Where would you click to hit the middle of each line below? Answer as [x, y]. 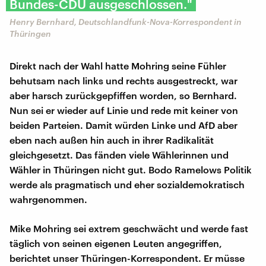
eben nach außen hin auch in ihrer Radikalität [112, 140]
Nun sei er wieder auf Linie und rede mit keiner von [124, 110]
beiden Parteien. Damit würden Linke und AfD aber [123, 125]
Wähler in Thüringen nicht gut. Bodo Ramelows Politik [131, 169]
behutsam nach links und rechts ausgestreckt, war [123, 80]
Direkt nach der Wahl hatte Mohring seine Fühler [118, 65]
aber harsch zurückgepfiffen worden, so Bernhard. [123, 95]
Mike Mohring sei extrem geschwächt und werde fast [129, 228]
